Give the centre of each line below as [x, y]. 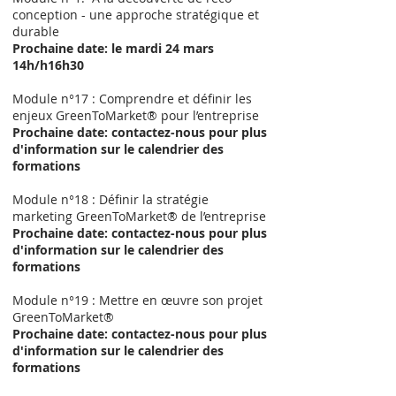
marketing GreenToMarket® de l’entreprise [139, 216]
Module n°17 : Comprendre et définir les [132, 99]
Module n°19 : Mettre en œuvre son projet [137, 300]
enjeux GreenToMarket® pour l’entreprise [136, 115]
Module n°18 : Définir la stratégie [110, 199]
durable [36, 31]
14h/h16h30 [48, 65]
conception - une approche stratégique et [136, 15]
